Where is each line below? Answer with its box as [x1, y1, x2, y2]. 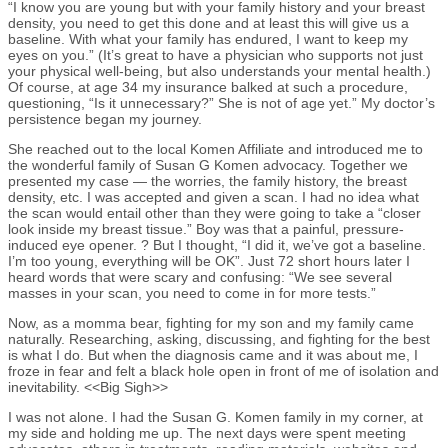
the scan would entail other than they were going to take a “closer [8, 205, 421, 222]
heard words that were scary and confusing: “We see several [8, 269, 392, 286]
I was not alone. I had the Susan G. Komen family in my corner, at [8, 409, 423, 426]
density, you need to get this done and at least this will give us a [8, 15, 409, 32]
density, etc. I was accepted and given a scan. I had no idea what [8, 189, 419, 206]
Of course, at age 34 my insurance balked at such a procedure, [8, 79, 408, 96]
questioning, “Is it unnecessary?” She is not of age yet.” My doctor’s [8, 95, 435, 112]
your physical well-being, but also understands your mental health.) [8, 63, 431, 80]
